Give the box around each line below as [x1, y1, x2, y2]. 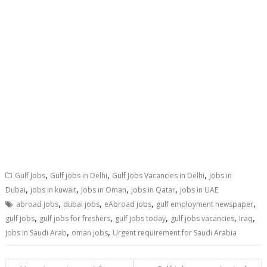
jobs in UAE [180, 184, 219, 195]
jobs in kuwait [30, 184, 77, 195]
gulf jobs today [115, 213, 166, 223]
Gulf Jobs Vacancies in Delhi [112, 170, 205, 181]
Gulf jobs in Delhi [50, 170, 108, 181]
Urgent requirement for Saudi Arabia [113, 227, 237, 238]
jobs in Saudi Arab [5, 227, 67, 238]
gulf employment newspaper [156, 198, 254, 209]
